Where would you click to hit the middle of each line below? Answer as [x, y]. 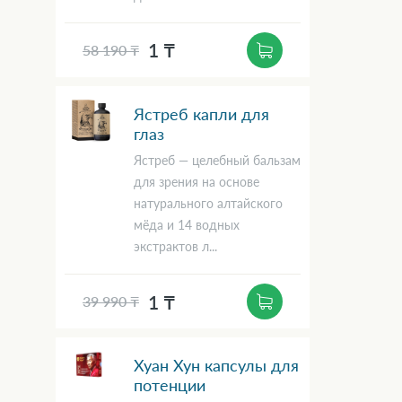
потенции [170, 385]
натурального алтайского [208, 204]
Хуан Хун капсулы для [216, 366]
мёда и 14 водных [187, 225]
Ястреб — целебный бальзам [217, 161]
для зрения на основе [197, 182]
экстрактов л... [175, 247]
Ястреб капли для [201, 114]
